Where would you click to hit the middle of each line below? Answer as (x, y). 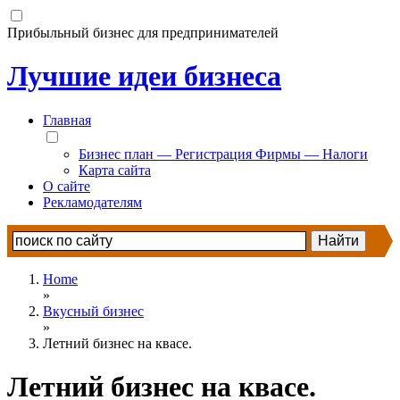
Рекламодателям (92, 202)
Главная (67, 120)
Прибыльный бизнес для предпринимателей (143, 33)
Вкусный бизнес (93, 311)
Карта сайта (115, 170)
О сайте (67, 186)
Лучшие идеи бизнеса (144, 76)
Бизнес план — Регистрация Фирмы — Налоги (223, 154)
